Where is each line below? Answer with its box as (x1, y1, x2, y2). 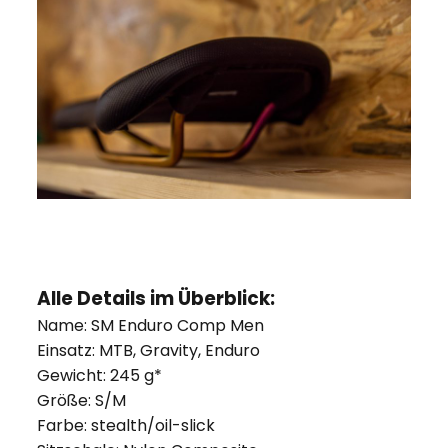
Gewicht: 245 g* (36, 364, 162, 388)
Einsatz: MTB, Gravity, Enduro (36, 339, 260, 363)
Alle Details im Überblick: (36, 285, 279, 313)
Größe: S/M (36, 389, 126, 413)
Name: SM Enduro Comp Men (36, 314, 264, 338)
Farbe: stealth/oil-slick (36, 414, 215, 438)
